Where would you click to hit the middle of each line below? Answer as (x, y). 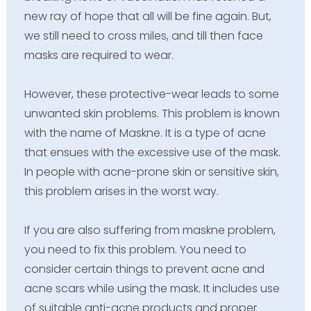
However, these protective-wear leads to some (151, 94)
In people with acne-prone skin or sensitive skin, (151, 171)
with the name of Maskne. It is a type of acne (145, 133)
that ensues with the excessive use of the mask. (152, 152)
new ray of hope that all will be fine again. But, (148, 16)
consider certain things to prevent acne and (144, 269)
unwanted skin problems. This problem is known (152, 113)
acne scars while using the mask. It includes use (152, 288)
